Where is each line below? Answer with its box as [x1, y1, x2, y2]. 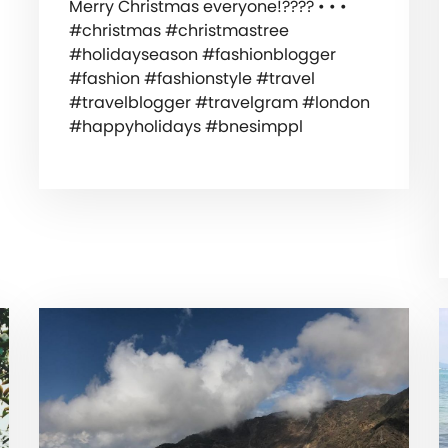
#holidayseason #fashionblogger [68, 42, 336, 66]
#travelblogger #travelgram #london [68, 90, 370, 114]
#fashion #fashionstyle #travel [68, 66, 315, 90]
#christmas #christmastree [68, 18, 289, 42]
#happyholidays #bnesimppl [68, 114, 303, 138]
